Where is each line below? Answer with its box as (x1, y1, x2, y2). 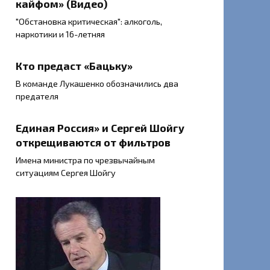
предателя (16, 91, 58, 102)
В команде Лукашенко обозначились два (16, 78, 178, 89)
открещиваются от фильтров (16, 136, 171, 149)
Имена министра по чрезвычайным (16, 155, 155, 166)
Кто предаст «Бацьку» (16, 59, 133, 73)
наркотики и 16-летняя (16, 29, 105, 40)
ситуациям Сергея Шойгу (16, 168, 116, 178)
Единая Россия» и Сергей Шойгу (16, 121, 184, 135)
